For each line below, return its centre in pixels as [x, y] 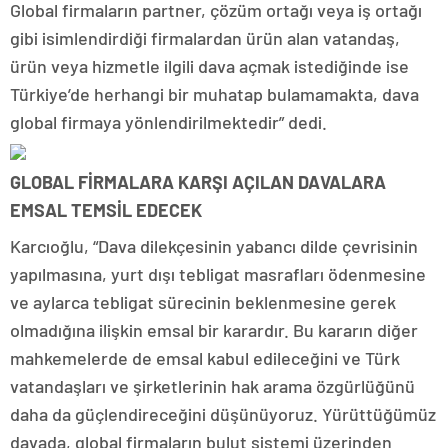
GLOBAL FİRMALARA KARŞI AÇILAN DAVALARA [198, 181]
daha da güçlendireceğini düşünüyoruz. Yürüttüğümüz [223, 413]
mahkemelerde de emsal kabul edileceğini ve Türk [205, 357]
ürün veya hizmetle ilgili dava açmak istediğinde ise [209, 65]
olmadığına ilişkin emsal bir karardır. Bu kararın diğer [214, 329]
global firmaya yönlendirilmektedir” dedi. [168, 121]
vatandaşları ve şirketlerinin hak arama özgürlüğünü [212, 385]
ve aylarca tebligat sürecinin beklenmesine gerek [203, 301]
